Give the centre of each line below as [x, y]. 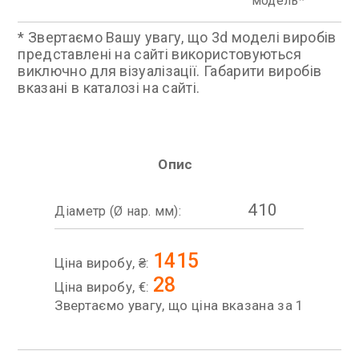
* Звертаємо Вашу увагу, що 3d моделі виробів [177, 37]
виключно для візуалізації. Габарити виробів [170, 71]
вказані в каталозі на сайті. [109, 88]
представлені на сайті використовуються [160, 54]
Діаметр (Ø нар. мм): [118, 211]
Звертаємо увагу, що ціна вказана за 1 [179, 305]
